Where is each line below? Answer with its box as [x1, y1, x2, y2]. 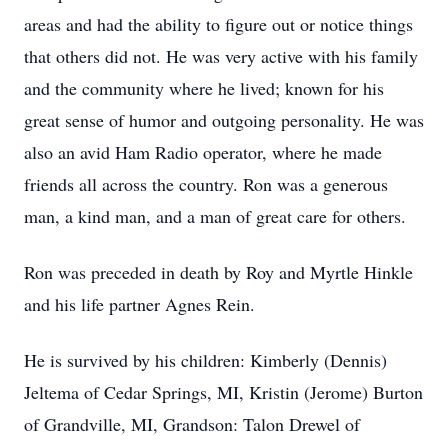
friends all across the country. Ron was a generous [24, 172, 388, 196]
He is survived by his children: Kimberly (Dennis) [24, 348, 387, 372]
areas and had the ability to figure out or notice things [24, 12, 413, 36]
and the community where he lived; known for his [24, 76, 384, 100]
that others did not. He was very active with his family [24, 44, 418, 68]
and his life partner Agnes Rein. [24, 292, 255, 316]
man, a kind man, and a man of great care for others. [24, 204, 406, 228]
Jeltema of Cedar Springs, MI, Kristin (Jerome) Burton [24, 380, 423, 404]
